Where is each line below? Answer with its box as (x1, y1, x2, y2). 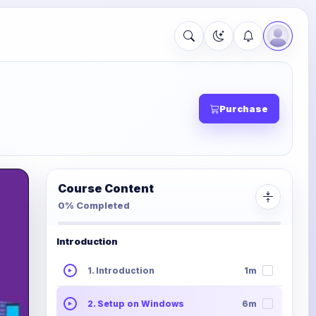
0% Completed (58, 200, 130, 212)
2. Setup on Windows (87, 298, 184, 309)
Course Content (58, 181, 154, 196)
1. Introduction (87, 265, 154, 276)
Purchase (219, 103, 268, 115)
